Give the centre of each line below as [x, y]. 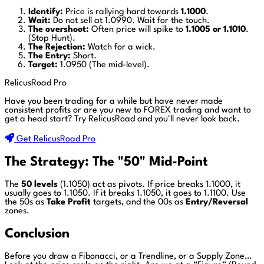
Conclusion [37, 234]
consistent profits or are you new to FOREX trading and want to [128, 110]
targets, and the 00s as [138, 202]
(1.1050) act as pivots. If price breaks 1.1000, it [149, 184]
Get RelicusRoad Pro [56, 139]
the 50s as [26, 202]
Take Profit [69, 202]
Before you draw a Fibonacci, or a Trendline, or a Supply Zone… [128, 256]
